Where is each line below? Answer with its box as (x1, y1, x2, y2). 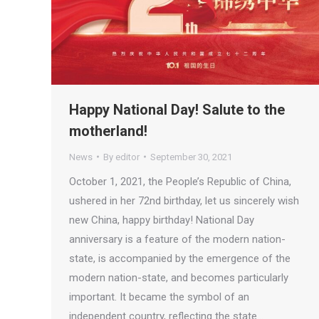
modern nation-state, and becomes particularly (69, 271, 288, 284)
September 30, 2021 (150, 151, 232, 162)
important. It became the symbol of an (69, 290, 249, 303)
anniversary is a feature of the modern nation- (69, 232, 286, 246)
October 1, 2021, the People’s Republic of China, (69, 174, 291, 188)
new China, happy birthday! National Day (69, 213, 254, 226)
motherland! (69, 122, 147, 140)
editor (115, 151, 140, 162)
